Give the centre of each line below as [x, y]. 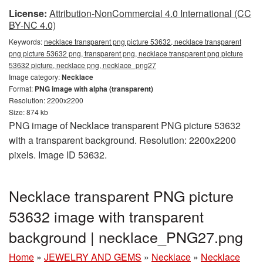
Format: [22, 88]
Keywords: [26, 41]
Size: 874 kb [28, 112]
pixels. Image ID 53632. [58, 155]
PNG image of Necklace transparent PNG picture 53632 [125, 125]
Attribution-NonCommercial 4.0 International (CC [150, 13]
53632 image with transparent [106, 216]
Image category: [35, 77]
